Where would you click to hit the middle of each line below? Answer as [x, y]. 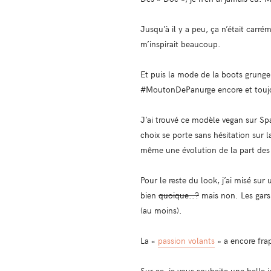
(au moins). [161, 210]
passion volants [186, 240]
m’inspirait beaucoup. [181, 44]
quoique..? [179, 195]
